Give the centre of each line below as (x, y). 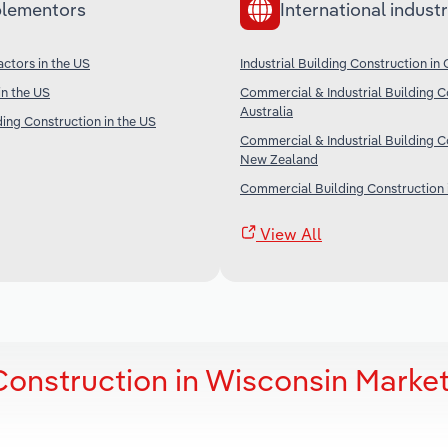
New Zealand (279, 158)
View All (289, 233)
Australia (266, 110)
